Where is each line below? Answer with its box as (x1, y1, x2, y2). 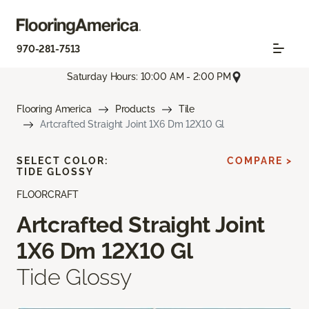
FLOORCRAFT (17, 188, 79, 200)
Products (114, 103, 155, 114)
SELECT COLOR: (17, 154, 108, 166)
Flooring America (17, 103, 92, 114)
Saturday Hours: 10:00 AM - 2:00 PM (66, 71, 232, 83)
